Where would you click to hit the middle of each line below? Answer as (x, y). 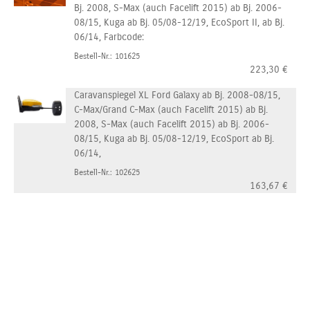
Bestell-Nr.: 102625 (107, 172)
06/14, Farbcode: (109, 37)
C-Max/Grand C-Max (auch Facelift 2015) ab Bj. (171, 110)
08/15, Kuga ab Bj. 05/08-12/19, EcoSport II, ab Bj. (179, 22)
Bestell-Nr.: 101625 (107, 56)
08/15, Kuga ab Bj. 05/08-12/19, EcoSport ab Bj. (174, 139)
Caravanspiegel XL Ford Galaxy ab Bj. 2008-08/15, (177, 95)
